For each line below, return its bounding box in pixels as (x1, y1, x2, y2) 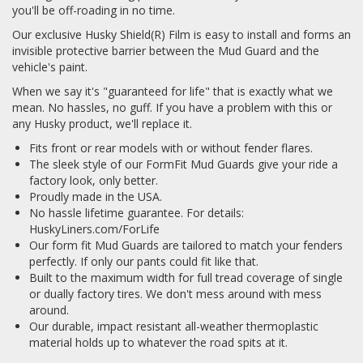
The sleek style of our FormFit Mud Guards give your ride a (29, 156, 338, 172)
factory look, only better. (29, 172, 158, 188)
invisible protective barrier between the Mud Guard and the (12, 42, 319, 58)
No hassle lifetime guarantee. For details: (29, 204, 244, 220)
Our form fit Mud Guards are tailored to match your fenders (29, 237, 343, 253)
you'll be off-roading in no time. (12, 2, 175, 18)
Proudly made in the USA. (29, 188, 162, 204)
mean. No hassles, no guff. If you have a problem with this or (12, 99, 332, 115)
